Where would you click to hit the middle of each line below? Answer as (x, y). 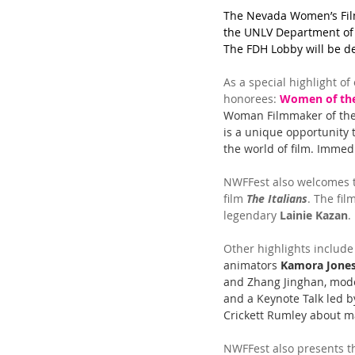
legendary (252, 216)
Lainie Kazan (314, 216)
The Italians (277, 199)
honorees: (252, 99)
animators (252, 265)
